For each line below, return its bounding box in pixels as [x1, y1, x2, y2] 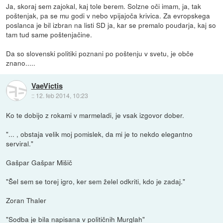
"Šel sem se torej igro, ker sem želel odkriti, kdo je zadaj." [6, 176, 186, 187]
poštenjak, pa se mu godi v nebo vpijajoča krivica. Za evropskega [6, 10, 211, 21]
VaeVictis [31, 80, 63, 91]
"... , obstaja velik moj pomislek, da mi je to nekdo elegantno [6, 129, 193, 139]
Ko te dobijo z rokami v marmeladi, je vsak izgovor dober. [6, 110, 185, 120]
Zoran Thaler [6, 195, 47, 206]
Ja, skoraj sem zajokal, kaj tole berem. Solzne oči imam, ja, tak [6, 1, 202, 11]
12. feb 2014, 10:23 [35, 91, 88, 100]
